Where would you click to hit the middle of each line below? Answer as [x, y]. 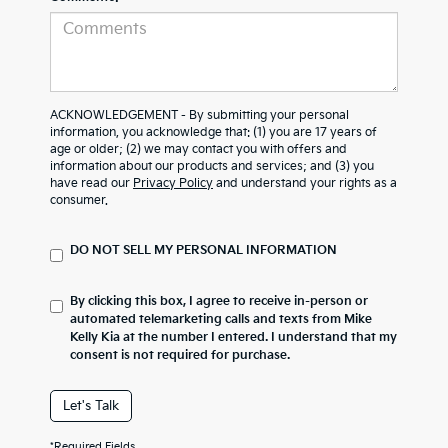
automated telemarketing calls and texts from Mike [221, 319]
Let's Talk [91, 406]
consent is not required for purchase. [180, 355]
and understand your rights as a [305, 183]
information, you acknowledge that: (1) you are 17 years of [213, 132]
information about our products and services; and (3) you [212, 166]
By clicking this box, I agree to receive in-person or [219, 301]
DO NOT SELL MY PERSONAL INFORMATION [203, 250]
